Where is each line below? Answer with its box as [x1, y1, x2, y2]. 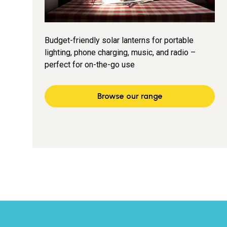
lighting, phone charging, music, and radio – [45, 48, 196, 57]
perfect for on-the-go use [45, 60, 135, 69]
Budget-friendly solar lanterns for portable [45, 35, 194, 45]
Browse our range [97, 91, 163, 101]
